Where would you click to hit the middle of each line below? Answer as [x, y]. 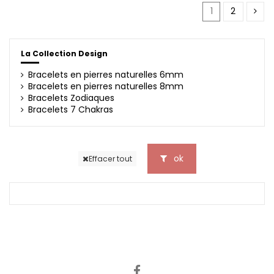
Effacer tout [110, 158]
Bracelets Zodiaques [71, 98]
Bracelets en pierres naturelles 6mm [106, 74]
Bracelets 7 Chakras [70, 109]
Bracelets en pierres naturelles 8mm [106, 86]
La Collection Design [64, 54]
